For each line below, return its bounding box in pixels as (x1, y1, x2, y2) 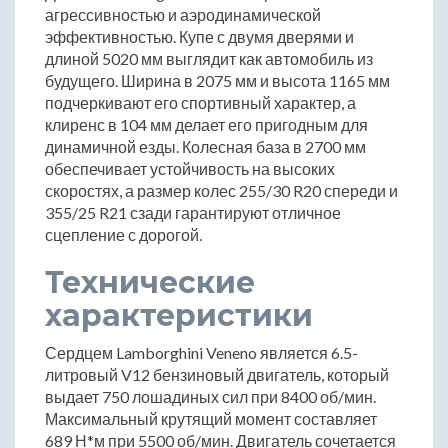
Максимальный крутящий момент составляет (45, 408, 377, 428)
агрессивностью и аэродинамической (45, 4, 321, 24)
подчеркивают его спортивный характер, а (45, 92, 356, 112)
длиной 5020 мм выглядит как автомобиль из (45, 48, 373, 68)
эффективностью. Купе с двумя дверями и (45, 26, 354, 46)
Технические (45, 263, 255, 301)
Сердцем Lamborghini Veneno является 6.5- (45, 342, 358, 362)
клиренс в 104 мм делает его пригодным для (45, 114, 368, 134)
